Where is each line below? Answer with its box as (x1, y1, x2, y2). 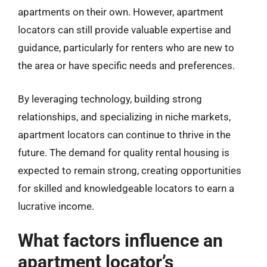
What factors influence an (18, 230, 223, 251)
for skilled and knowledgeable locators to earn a (18, 182, 234, 194)
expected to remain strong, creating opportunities (18, 164, 241, 176)
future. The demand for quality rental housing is (18, 146, 229, 159)
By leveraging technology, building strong (18, 92, 202, 105)
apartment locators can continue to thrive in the (18, 128, 231, 141)
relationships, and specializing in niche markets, (18, 110, 231, 123)
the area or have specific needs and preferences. (18, 60, 235, 72)
